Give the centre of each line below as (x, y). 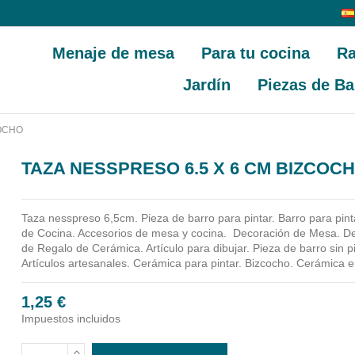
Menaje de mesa (114, 53)
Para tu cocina (256, 53)
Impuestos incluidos (71, 318)
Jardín (206, 85)
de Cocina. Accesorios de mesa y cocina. (124, 233)
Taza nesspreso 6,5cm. (80, 218)
